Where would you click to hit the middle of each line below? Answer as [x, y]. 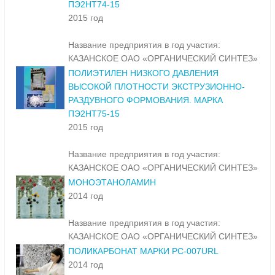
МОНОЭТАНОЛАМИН [112, 183]
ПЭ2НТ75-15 [94, 114]
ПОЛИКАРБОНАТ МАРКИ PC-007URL [143, 251]
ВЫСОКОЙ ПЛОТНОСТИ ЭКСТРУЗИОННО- [157, 87]
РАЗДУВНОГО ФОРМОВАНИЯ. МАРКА [145, 100]
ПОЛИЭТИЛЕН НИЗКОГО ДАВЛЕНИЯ [143, 73]
